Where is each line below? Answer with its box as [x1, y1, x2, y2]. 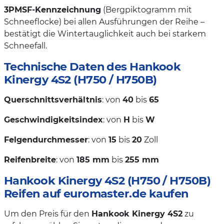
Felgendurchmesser [4, 134, 88, 144]
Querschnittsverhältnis [4, 94, 102, 104]
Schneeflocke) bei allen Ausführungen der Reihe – [4, 16, 204, 26]
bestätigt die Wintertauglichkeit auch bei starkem [4, 28, 206, 38]
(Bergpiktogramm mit [101, 4, 192, 14]
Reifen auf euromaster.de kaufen [4, 186, 188, 200]
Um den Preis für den [4, 208, 91, 218]
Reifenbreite [4, 154, 56, 164]
